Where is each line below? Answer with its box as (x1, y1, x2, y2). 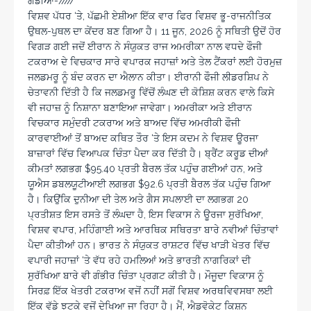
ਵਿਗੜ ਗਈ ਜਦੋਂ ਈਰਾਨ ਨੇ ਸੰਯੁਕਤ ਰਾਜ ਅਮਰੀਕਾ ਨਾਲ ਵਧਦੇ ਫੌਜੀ (28, 41, 262, 53)
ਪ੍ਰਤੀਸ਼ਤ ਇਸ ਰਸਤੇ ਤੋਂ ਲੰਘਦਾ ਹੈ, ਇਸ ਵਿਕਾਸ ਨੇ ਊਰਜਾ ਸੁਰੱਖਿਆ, (28, 209, 263, 221)
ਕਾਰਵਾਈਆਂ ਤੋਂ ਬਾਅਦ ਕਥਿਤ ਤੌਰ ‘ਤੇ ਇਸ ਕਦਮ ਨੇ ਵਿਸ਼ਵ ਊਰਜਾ (28, 133, 258, 144)
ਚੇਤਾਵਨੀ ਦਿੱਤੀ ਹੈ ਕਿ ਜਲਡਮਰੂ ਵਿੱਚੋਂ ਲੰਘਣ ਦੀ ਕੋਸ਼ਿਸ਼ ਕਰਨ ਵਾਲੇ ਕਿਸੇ (28, 87, 274, 99)
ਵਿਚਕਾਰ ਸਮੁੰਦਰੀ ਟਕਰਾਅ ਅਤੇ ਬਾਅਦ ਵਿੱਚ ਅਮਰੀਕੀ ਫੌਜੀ (28, 117, 240, 129)
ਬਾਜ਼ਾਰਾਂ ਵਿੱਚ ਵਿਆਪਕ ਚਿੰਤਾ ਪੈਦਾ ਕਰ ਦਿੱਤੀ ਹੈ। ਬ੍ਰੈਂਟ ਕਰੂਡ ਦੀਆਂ (28, 148, 268, 160)
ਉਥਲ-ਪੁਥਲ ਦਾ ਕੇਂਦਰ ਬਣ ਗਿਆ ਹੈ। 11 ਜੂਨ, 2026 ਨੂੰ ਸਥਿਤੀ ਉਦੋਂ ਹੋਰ (28, 26, 281, 37)
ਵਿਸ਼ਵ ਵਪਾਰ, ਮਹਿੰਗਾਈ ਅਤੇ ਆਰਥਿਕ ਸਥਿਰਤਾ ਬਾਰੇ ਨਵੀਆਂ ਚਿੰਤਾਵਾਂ (28, 224, 278, 236)
